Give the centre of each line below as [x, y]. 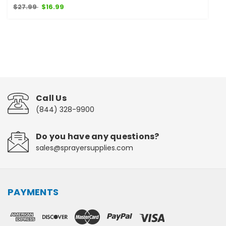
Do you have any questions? [98, 136]
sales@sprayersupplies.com [84, 148]
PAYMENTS [33, 192]
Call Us [51, 98]
